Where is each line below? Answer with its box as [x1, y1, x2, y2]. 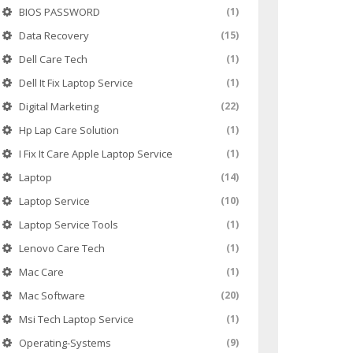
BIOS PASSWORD [18, 5, 100, 19]
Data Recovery [18, 28, 89, 43]
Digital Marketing [18, 99, 98, 113]
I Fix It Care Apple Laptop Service [18, 147, 173, 161]
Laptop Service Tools [18, 217, 118, 232]
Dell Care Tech [18, 52, 87, 66]
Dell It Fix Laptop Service [18, 76, 133, 90]
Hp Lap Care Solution [18, 123, 119, 137]
